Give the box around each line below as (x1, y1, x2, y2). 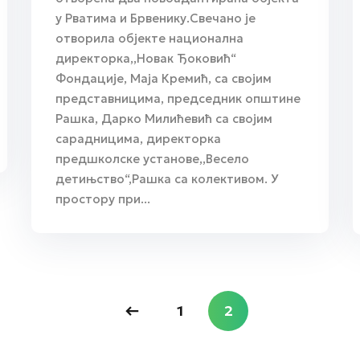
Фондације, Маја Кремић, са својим (55, 70, 272, 86)
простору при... (55, 190, 150, 207)
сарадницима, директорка (55, 130, 221, 146)
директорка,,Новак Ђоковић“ (55, 50, 236, 66)
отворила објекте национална (55, 30, 243, 46)
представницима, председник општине (55, 90, 301, 106)
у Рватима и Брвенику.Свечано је (55, 10, 256, 26)
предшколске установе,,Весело (55, 150, 249, 166)
